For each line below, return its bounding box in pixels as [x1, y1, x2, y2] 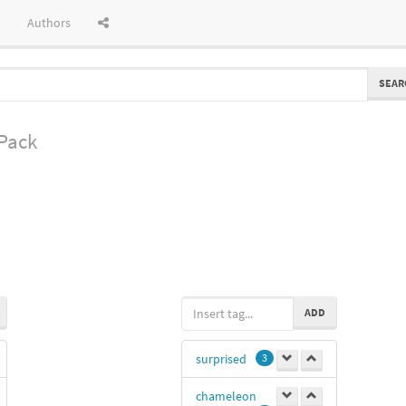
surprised [196, 350, 246, 367]
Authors [27, 14, 71, 31]
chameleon [196, 387, 256, 404]
